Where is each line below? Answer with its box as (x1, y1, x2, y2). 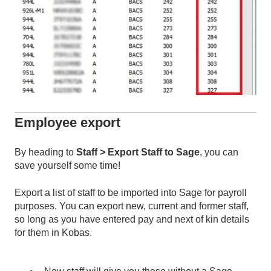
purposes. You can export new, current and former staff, (15, 200, 249, 211)
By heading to (15, 147, 76, 158)
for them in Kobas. (15, 227, 92, 238)
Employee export (15, 115, 120, 131)
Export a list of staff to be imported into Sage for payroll (15, 187, 247, 198)
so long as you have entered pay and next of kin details (15, 214, 249, 224)
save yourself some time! (15, 160, 120, 171)
